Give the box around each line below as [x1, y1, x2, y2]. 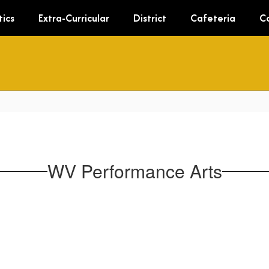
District [133, 11, 166, 25]
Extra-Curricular [38, 11, 109, 25]
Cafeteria [190, 11, 235, 25]
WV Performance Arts [47, 158, 222, 184]
